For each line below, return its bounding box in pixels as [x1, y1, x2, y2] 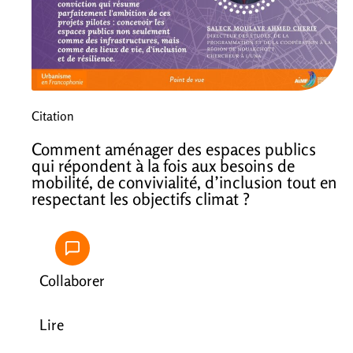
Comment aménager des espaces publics [32, 138, 316, 159]
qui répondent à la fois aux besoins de [32, 154, 295, 176]
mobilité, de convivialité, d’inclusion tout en [32, 171, 337, 192]
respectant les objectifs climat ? [32, 188, 250, 209]
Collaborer [39, 271, 105, 289]
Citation [32, 107, 74, 124]
